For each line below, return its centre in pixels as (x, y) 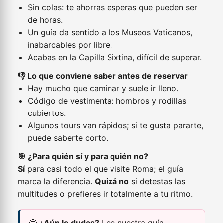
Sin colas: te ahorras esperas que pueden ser (113, 7)
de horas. (46, 20)
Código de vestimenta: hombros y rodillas (107, 101)
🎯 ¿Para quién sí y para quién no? (83, 156)
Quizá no (112, 181)
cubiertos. (47, 113)
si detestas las (157, 181)
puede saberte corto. (68, 138)
